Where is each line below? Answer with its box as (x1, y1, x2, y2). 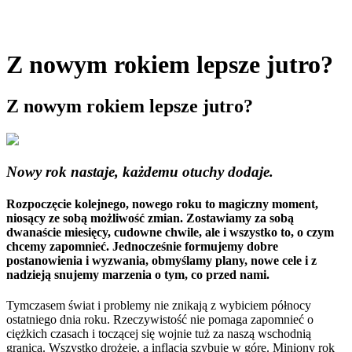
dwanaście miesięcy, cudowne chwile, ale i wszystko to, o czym (6, 225, 334, 240)
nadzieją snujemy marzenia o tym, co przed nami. (6, 268, 269, 282)
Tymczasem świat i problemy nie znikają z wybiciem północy (6, 299, 311, 313)
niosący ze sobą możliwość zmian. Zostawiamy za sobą (6, 211, 294, 225)
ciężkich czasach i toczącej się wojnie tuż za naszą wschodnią (6, 327, 311, 341)
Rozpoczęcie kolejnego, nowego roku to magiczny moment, (6, 197, 318, 211)
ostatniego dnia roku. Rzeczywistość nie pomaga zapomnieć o (6, 313, 313, 327)
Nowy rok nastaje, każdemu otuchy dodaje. (6, 163, 273, 180)
